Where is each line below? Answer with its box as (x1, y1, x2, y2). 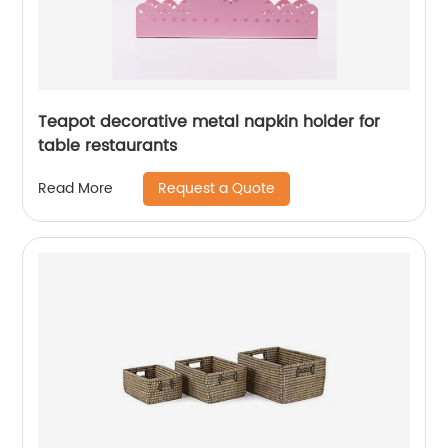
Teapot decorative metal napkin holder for (38, 108, 381, 135)
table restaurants (38, 132, 178, 159)
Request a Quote (158, 176, 276, 200)
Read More (38, 177, 114, 201)
